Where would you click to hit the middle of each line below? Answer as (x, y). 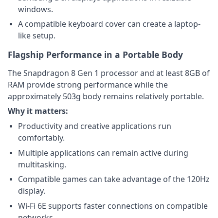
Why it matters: (38, 111)
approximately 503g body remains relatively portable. (106, 97)
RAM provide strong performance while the (88, 85)
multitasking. (42, 164)
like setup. (37, 35)
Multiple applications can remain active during (103, 153)
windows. (36, 9)
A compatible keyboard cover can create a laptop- (109, 24)
